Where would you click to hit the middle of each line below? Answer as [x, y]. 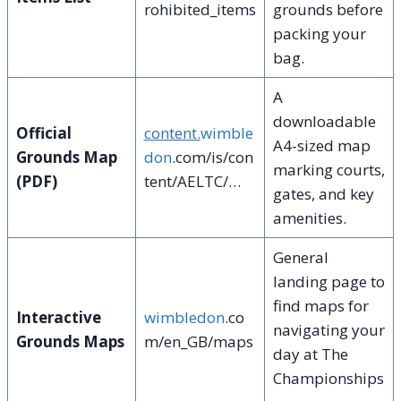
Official [43, 132]
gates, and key [323, 193]
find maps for [320, 305]
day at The [310, 354]
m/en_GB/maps [198, 341]
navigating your [328, 329]
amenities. [309, 218]
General [300, 257]
